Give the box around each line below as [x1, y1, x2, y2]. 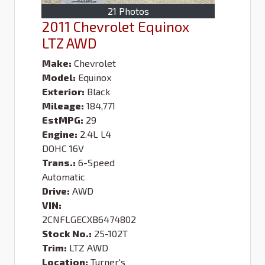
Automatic [42, 170, 85, 182]
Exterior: [42, 85, 85, 97]
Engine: [42, 128, 77, 140]
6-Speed [78, 156, 115, 168]
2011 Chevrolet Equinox [42, 17, 189, 35]
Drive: [42, 185, 70, 196]
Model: [42, 71, 76, 83]
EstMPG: [42, 114, 83, 125]
